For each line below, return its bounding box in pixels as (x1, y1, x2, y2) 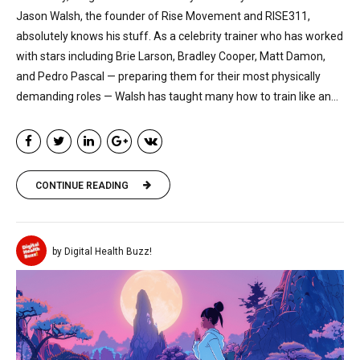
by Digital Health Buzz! (52, 246, 152, 258)
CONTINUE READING (35, 179, 129, 191)
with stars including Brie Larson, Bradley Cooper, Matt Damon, (16, 49, 325, 63)
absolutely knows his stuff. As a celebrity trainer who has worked (16, 29, 343, 43)
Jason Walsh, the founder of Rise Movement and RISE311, (16, 9, 310, 22)
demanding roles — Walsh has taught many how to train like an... (16, 89, 338, 103)
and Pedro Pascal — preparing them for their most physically (16, 69, 321, 83)
